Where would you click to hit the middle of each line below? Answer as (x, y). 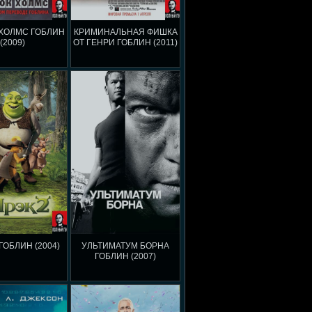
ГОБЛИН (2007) (125, 256)
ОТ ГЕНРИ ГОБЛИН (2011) (125, 42)
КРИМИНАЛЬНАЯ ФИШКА (125, 32)
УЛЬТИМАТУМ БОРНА (125, 246)
